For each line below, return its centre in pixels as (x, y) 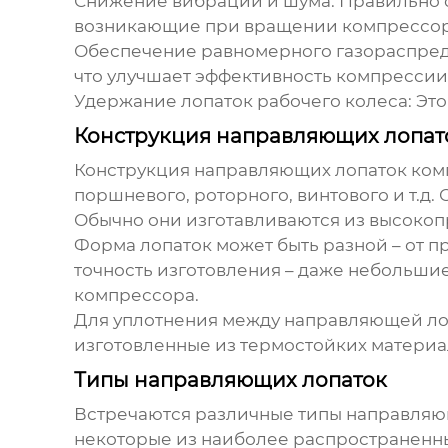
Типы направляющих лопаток (230, 380)
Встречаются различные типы (209, 414)
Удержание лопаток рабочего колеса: (242, 101)
